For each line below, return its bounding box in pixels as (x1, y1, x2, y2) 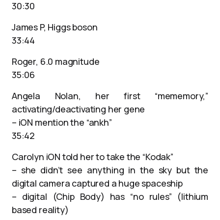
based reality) (12, 204, 69, 216)
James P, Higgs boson (12, 21, 98, 33)
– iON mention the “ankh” (12, 116, 112, 128)
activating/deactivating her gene (12, 103, 145, 115)
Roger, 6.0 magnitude (12, 55, 100, 67)
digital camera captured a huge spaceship (12, 177, 183, 189)
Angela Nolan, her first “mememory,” (12, 90, 208, 102)
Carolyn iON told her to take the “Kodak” (12, 151, 173, 163)
